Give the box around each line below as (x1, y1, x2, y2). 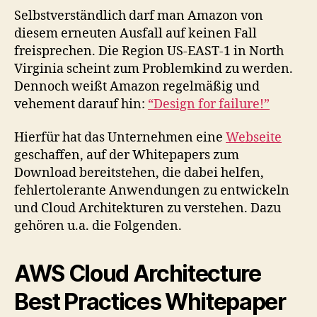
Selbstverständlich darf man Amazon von (14, 7, 263, 24)
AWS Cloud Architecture (14, 260, 261, 287)
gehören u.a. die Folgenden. (14, 218, 182, 234)
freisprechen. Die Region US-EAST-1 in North (14, 42, 284, 59)
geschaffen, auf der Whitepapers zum (14, 147, 239, 163)
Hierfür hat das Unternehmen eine (14, 129, 226, 146)
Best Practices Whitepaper (14, 288, 286, 316)
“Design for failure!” (148, 96, 270, 113)
